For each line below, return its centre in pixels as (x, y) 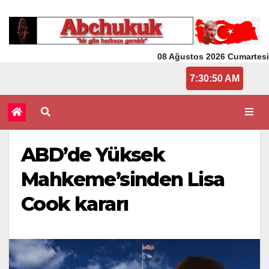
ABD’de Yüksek (93, 154)
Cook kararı (75, 204)
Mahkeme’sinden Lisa (123, 179)
